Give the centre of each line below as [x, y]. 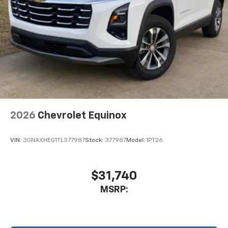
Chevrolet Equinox [82, 116]
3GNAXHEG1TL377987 [54, 141]
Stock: [95, 141]
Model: [136, 141]
